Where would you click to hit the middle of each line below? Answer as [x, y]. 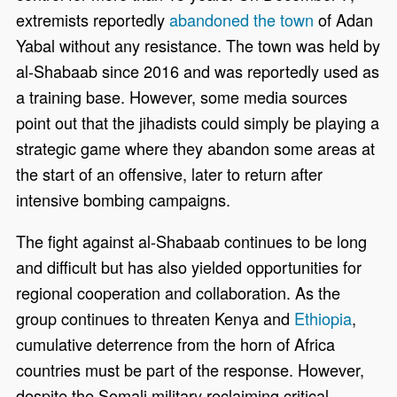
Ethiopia [323, 319]
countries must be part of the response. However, [191, 370]
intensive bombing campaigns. [124, 200]
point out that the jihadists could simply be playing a [198, 123]
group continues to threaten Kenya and [156, 319]
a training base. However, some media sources [182, 97]
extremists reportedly [93, 20]
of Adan [344, 20]
